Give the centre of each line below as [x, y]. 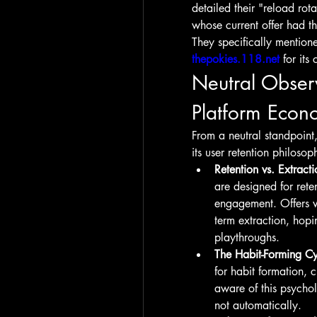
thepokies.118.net [236, 59]
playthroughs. [247, 237]
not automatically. [258, 305]
